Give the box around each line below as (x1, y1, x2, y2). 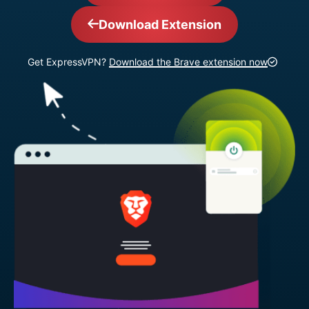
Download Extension (99, 17, 221, 32)
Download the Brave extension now (109, 56, 268, 68)
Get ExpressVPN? (28, 56, 109, 68)
